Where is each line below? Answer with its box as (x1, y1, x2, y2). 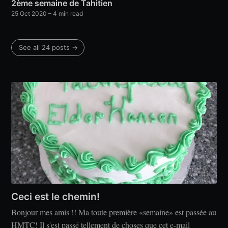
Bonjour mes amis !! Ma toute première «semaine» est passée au (11, 207, 217, 218)
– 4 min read (47, 9, 83, 17)
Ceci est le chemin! (11, 190, 100, 203)
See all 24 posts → (19, 43, 78, 51)
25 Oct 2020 (11, 9, 47, 17)
